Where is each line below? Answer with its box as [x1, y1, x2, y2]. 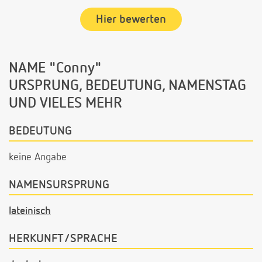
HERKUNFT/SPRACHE [9, 232, 118, 244]
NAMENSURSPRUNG [9, 178, 109, 191]
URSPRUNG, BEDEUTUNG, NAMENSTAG [9, 79, 246, 94]
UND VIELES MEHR [9, 96, 122, 112]
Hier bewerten [96, 13, 166, 26]
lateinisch [9, 205, 51, 216]
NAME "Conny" [9, 61, 102, 77]
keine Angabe [9, 151, 67, 163]
